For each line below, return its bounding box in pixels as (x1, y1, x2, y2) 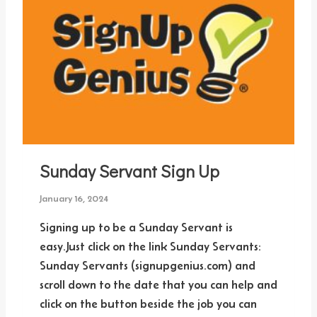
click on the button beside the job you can (40, 296, 257, 310)
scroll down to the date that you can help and (40, 277, 277, 291)
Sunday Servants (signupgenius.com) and (40, 258, 255, 272)
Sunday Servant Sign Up (40, 160, 219, 182)
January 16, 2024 (40, 192, 108, 204)
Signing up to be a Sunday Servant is (40, 220, 233, 234)
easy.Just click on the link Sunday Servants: (40, 239, 261, 253)
